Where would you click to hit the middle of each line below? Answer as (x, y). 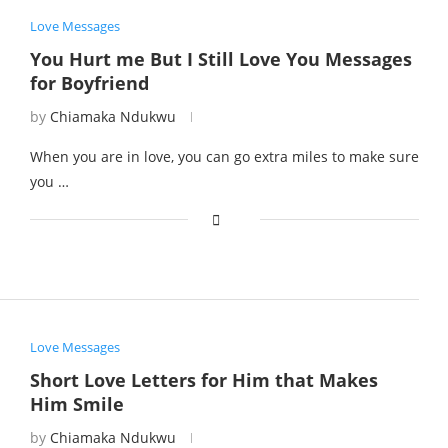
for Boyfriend (89, 82)
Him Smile (76, 404)
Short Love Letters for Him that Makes (203, 380)
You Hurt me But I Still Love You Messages (220, 58)
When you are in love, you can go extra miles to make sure (224, 156)
